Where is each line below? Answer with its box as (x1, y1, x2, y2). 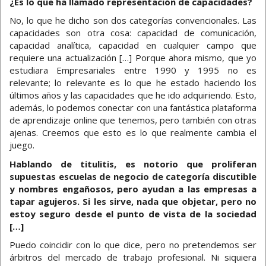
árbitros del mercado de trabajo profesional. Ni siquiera (9, 251, 256, 264)
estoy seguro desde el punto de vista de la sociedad (9, 207, 256, 220)
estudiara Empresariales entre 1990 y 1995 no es (9, 64, 256, 77)
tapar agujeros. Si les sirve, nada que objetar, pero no (9, 195, 256, 207)
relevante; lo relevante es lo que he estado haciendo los (9, 77, 256, 89)
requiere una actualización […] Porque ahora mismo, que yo (9, 52, 256, 64)
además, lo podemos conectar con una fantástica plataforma (9, 102, 256, 114)
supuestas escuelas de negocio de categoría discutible (9, 170, 256, 182)
